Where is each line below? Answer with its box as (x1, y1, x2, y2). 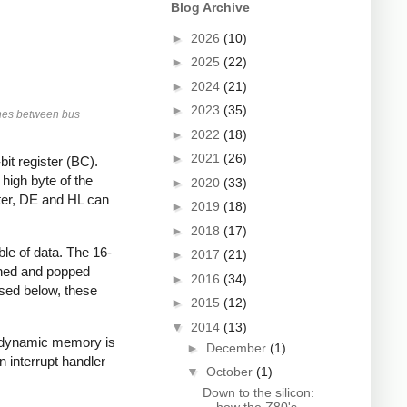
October (205, 364, 256, 380)
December (205, 340, 270, 355)
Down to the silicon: (202, 385, 314, 401)
